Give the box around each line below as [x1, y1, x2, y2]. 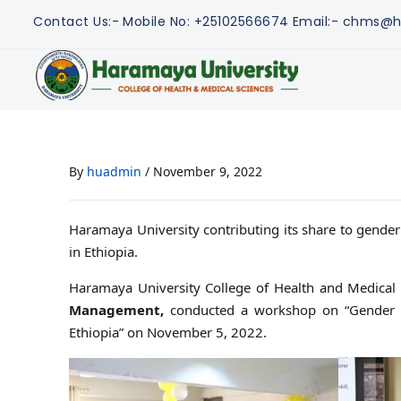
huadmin [87, 162, 141, 180]
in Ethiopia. [69, 242, 138, 260]
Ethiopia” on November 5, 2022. [69, 322, 267, 341]
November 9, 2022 [153, 162, 262, 180]
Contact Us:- [33, 13, 119, 30]
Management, [69, 300, 164, 319]
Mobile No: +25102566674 [123, 13, 289, 30]
